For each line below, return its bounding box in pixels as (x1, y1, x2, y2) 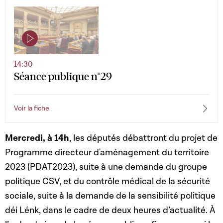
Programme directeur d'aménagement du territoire (5, 147, 209, 159)
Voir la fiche (14, 104, 49, 113)
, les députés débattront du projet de (69, 132, 218, 144)
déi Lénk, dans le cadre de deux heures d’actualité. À (5, 205, 216, 217)
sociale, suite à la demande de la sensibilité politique (5, 190, 216, 202)
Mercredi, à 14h (5, 132, 69, 144)
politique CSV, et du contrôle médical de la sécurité (5, 176, 210, 188)
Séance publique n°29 (14, 69, 112, 83)
